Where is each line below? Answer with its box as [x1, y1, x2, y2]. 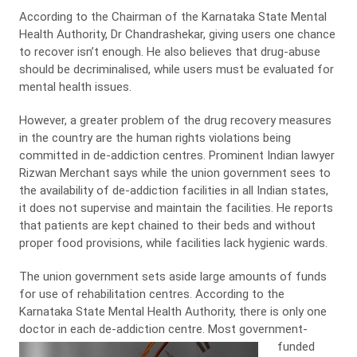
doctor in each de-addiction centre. [18, 322, 208, 336]
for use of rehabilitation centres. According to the [18, 287, 284, 301]
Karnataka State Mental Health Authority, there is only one [18, 304, 327, 319]
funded [277, 339, 315, 354]
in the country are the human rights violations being [18, 131, 291, 145]
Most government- [207, 322, 308, 336]
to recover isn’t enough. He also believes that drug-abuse [18, 45, 320, 59]
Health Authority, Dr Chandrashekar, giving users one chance [18, 27, 335, 41]
